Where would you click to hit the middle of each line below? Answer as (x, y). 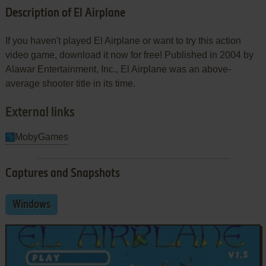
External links (40, 113)
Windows (31, 205)
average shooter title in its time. (70, 83)
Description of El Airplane (65, 13)
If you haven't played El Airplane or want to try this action (123, 40)
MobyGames (41, 137)
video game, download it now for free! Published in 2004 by (129, 55)
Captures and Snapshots (62, 174)
